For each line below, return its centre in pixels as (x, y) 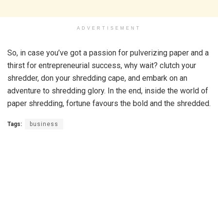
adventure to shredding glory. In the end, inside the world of (108, 91)
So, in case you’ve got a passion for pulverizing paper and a (108, 53)
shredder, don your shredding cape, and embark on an (97, 78)
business (44, 124)
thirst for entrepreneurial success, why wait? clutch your (102, 66)
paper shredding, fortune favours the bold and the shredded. (109, 104)
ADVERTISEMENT (109, 28)
